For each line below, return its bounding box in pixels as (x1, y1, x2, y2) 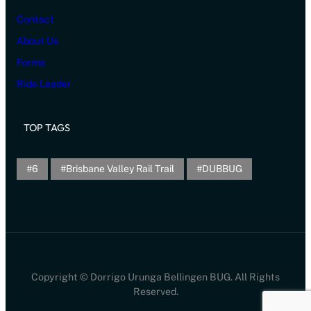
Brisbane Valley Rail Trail (66, 163, 174, 175)
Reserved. (133, 286, 178, 298)
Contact (17, 13, 54, 25)
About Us (17, 35, 58, 47)
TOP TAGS (24, 121, 70, 135)
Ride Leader (17, 78, 72, 90)
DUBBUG (202, 163, 242, 175)
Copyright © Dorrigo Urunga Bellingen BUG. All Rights (31, 271, 280, 283)
